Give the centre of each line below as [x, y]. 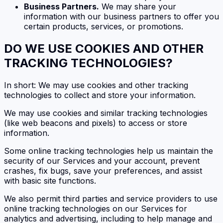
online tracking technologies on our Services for [96, 208]
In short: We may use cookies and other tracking [96, 85]
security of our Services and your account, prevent [102, 161]
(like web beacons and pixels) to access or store [96, 123]
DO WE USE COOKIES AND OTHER [104, 48]
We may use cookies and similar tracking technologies [106, 113]
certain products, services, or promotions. [104, 27]
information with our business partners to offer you [121, 17]
